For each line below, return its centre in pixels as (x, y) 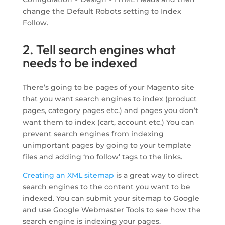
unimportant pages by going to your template (107, 145)
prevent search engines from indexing (93, 134)
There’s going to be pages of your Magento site (108, 88)
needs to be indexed (80, 63)
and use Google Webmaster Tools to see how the (111, 210)
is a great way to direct (156, 176)
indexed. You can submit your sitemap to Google (111, 199)
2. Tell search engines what (99, 50)
